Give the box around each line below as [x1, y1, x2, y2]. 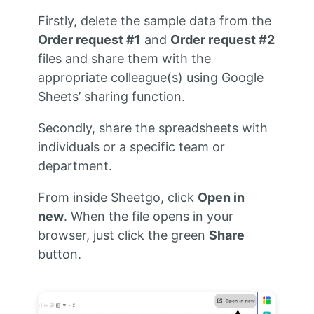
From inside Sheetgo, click [37, 189, 198, 205]
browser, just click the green [37, 227, 209, 243]
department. [37, 158, 112, 173]
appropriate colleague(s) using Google [37, 69, 264, 85]
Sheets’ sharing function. [37, 88, 185, 104]
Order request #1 [37, 32, 141, 47]
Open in [197, 189, 245, 205]
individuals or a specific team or [37, 139, 225, 154]
